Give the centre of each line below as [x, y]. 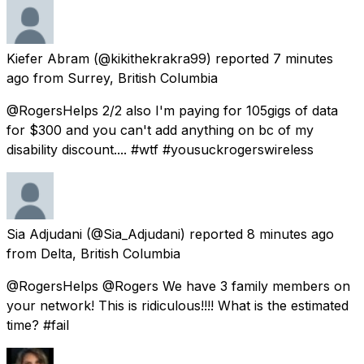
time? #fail [38, 325]
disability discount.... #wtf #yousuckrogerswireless [160, 149]
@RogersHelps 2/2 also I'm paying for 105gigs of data [172, 110]
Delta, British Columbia [110, 253]
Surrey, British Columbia [143, 78]
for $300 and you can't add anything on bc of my [160, 130]
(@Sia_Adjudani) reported [165, 234]
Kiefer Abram [48, 58]
